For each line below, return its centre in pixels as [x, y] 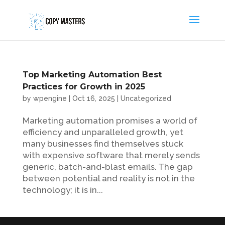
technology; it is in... [63, 190]
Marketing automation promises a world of [110, 121]
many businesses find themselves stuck [103, 144]
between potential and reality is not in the [108, 178]
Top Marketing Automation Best [92, 75]
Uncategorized [146, 98]
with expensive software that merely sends [111, 155]
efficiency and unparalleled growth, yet [103, 132]
